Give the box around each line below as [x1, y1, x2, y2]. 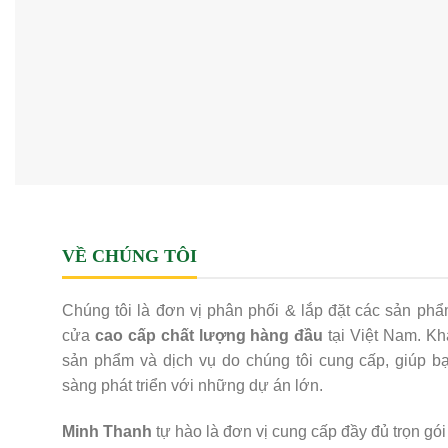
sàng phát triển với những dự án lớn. [62, 377, 323, 395]
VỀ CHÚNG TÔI [62, 246, 197, 267]
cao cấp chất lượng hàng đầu [90, 327, 324, 345]
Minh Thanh [62, 423, 152, 441]
